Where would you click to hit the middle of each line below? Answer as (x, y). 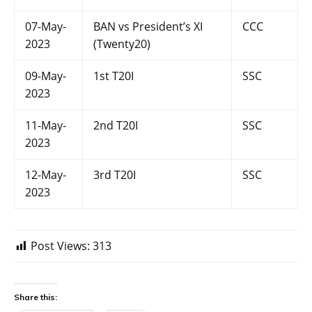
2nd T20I (116, 126)
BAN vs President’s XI (148, 27)
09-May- (46, 76)
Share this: (36, 297)
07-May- (46, 27)
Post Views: (60, 246)
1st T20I (114, 76)
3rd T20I (115, 175)
